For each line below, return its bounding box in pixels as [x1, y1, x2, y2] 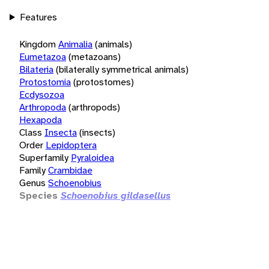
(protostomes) [73, 75, 134, 88]
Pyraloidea [71, 151, 114, 164]
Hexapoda [19, 113, 62, 126]
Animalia [58, 37, 92, 50]
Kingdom [19, 37, 56, 50]
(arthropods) [68, 100, 120, 113]
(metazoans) [68, 50, 121, 63]
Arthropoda [19, 100, 66, 113]
